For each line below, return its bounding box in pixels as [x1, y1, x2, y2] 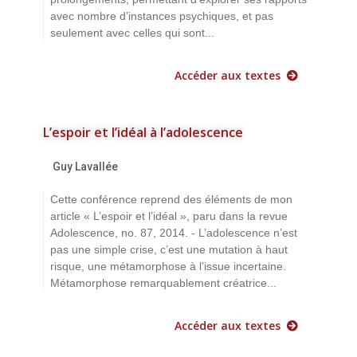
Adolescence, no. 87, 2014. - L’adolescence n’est [50, 226, 297, 239]
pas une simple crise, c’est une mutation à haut [50, 242, 288, 256]
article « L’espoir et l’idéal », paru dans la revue [50, 209, 288, 222]
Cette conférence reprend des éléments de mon [50, 192, 292, 206]
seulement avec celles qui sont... [50, 25, 214, 39]
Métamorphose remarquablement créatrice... [50, 276, 277, 289]
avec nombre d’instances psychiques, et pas [50, 9, 273, 22]
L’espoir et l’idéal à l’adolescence [43, 123, 243, 141]
